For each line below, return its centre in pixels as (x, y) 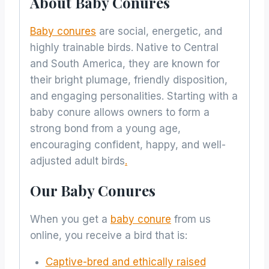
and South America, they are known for (125, 64)
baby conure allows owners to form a (120, 113)
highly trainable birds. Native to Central (124, 48)
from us (191, 219)
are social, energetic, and (159, 32)
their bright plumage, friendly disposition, (129, 80)
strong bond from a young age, (105, 129)
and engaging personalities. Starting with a (134, 96)
